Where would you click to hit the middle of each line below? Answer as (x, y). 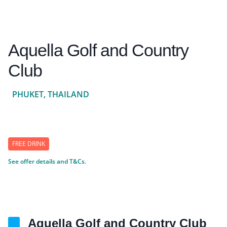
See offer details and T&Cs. (47, 161)
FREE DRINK (29, 143)
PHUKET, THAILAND (51, 94)
